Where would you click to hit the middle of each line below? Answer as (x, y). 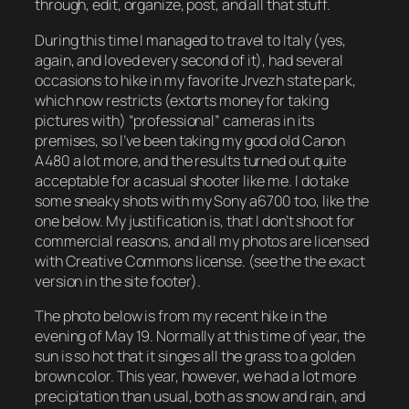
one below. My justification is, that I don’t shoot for (195, 220)
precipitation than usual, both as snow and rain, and (200, 396)
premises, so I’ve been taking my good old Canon (190, 140)
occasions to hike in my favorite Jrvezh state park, (195, 80)
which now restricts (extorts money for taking (182, 100)
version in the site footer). (118, 281)
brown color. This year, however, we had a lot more (195, 376)
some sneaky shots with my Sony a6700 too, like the (202, 200)
